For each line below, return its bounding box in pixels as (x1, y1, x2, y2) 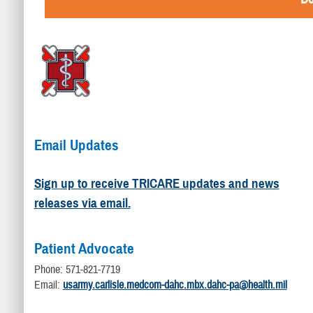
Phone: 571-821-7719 (34, 263, 120, 277)
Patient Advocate (34, 239, 134, 258)
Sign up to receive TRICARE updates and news (34, 175, 279, 192)
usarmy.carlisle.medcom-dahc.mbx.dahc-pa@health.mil (62, 278, 287, 293)
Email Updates (34, 136, 119, 154)
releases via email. (34, 195, 131, 212)
